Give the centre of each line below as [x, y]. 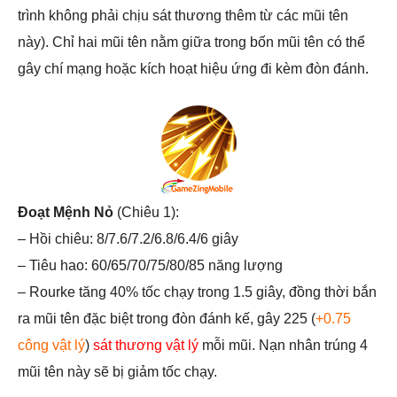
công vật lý [51, 346]
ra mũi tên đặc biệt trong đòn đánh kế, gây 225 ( [167, 319]
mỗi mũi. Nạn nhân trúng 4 [283, 346]
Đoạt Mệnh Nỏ [66, 213]
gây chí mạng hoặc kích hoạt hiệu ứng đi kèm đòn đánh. [193, 69]
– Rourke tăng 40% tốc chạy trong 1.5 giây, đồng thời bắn [197, 292]
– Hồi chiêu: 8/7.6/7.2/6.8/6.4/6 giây [128, 239]
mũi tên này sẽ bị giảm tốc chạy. [117, 372]
